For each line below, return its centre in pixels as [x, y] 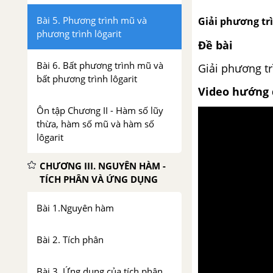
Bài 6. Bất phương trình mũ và [100, 65]
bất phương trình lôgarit [87, 79]
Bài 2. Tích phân [70, 239]
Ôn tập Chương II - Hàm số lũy [100, 110]
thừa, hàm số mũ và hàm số [95, 124]
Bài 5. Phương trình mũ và [92, 20]
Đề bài [215, 45]
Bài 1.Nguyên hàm [75, 208]
